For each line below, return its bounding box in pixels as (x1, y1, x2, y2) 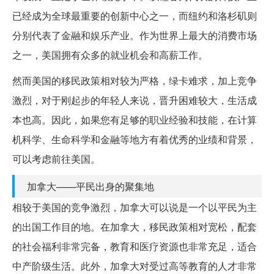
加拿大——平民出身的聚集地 (27, 179, 154, 194)
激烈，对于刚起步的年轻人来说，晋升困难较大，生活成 (12, 93, 257, 108)
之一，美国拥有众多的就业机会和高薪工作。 (12, 48, 208, 62)
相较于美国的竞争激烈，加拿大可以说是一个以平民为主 (12, 200, 257, 215)
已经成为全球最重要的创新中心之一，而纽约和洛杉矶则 (12, 9, 257, 23)
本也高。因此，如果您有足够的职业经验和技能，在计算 (12, 113, 257, 127)
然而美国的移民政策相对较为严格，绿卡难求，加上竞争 (12, 73, 257, 88)
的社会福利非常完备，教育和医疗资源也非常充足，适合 (12, 239, 257, 254)
